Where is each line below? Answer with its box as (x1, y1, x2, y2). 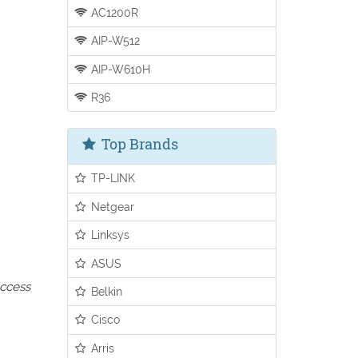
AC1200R (88, 5, 139, 19)
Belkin (88, 284, 123, 298)
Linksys (88, 228, 130, 242)
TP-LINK (88, 171, 136, 185)
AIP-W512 (88, 34, 141, 48)
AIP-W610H (88, 62, 151, 76)
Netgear (88, 199, 135, 213)
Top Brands (97, 134, 178, 154)
